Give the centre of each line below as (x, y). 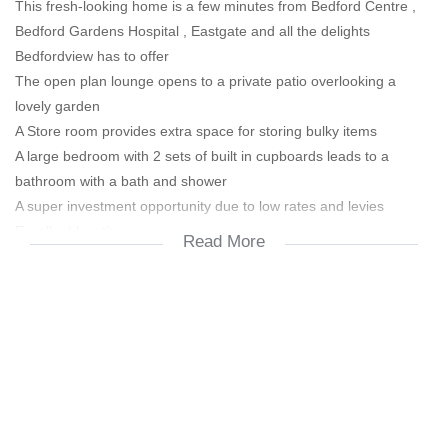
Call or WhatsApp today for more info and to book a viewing (203, 305)
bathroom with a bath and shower (121, 180)
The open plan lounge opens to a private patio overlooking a (205, 80)
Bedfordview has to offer (92, 55)
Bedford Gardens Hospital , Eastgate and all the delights (192, 30)
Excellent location (70, 230)
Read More (224, 241)
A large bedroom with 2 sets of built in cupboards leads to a (202, 155)
